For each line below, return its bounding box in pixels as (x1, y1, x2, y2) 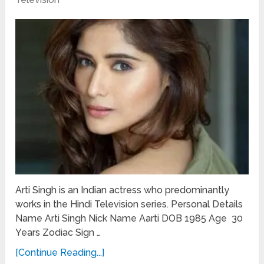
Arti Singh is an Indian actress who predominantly (15, 184, 230, 196)
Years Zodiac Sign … (15, 226, 101, 238)
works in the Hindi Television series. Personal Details (15, 198, 243, 210)
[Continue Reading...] (15, 246, 105, 258)
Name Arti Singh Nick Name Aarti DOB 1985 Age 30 (15, 212, 243, 224)
